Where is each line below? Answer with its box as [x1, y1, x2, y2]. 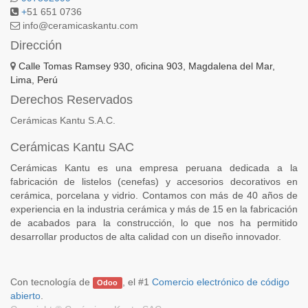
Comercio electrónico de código [151, 276, 289, 287]
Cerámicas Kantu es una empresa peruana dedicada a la [10, 162, 298, 173]
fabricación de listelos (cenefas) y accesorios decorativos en [10, 175, 298, 187]
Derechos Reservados [10, 92, 133, 107]
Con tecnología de [10, 276, 93, 287]
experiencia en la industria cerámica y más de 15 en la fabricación [10, 203, 298, 214]
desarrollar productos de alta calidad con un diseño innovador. [10, 230, 281, 242]
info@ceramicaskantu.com [20, 19, 138, 31]
